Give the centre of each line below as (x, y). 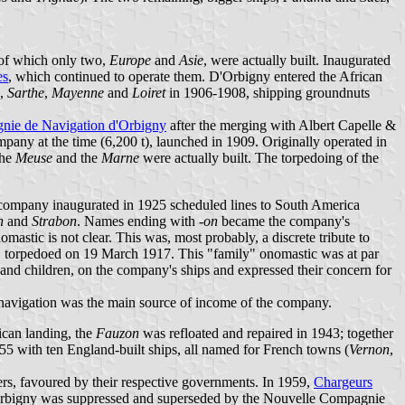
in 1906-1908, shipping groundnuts (268, 92)
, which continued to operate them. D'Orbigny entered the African (195, 76)
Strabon (54, 221)
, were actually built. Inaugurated (297, 60)
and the (77, 157)
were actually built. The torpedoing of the (259, 157)
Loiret (149, 92)
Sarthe (26, 92)
